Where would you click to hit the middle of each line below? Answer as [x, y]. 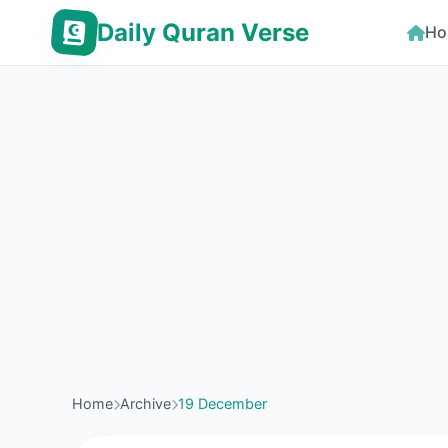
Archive [145, 403]
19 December [222, 403]
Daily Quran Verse [203, 32]
